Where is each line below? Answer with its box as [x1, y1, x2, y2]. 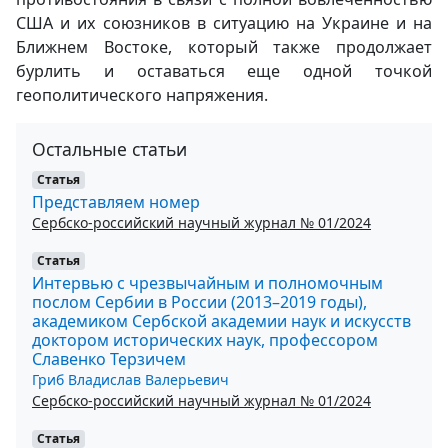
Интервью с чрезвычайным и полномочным [32, 271, 383, 294]
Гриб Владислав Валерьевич [32, 369, 229, 389]
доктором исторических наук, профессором [32, 328, 378, 351]
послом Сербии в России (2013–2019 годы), [32, 290, 367, 313]
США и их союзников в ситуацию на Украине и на [16, 12, 432, 34]
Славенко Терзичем [32, 347, 186, 370]
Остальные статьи [32, 137, 187, 161]
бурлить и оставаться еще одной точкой [16, 60, 432, 82]
